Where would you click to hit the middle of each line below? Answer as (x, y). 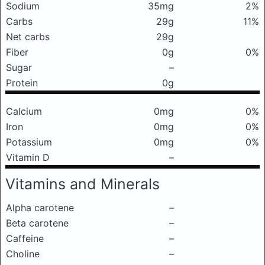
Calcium (24, 111)
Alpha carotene (40, 208)
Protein (22, 83)
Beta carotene (37, 223)
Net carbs (28, 37)
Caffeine (25, 238)
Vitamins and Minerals (83, 184)
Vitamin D (28, 157)
